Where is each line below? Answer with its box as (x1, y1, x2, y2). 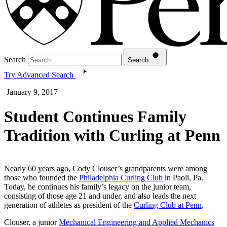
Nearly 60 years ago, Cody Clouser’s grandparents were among (4, 164, 207, 173)
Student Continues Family (4, 107, 186, 126)
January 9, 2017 (7, 87, 58, 96)
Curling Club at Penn (134, 200, 202, 209)
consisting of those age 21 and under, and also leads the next (4, 191, 196, 200)
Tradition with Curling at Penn (4, 126, 220, 145)
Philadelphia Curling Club (79, 173, 163, 182)
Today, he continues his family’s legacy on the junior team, (4, 182, 191, 191)
